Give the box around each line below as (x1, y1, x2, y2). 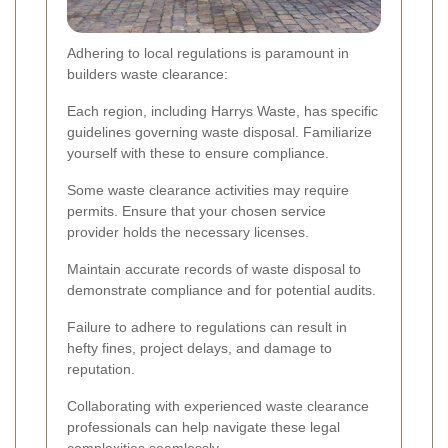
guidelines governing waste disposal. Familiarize (67, 123, 372, 140)
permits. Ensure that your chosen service (67, 202, 326, 219)
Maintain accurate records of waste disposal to (67, 260, 361, 277)
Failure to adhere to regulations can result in (67, 318, 347, 335)
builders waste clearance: (67, 65, 228, 82)
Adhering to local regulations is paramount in (67, 44, 349, 61)
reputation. (67, 360, 135, 377)
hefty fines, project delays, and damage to (67, 339, 332, 356)
